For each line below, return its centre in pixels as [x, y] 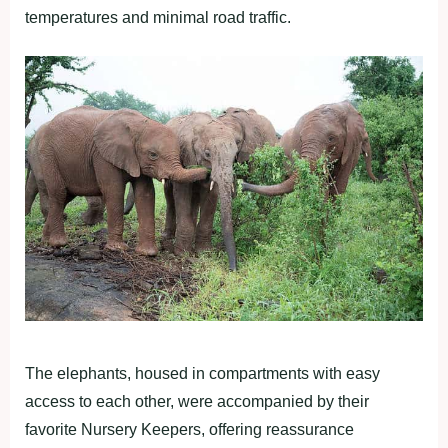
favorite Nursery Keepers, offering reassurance [189, 430]
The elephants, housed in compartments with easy [202, 374]
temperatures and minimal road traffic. [158, 17]
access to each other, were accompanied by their [197, 402]
